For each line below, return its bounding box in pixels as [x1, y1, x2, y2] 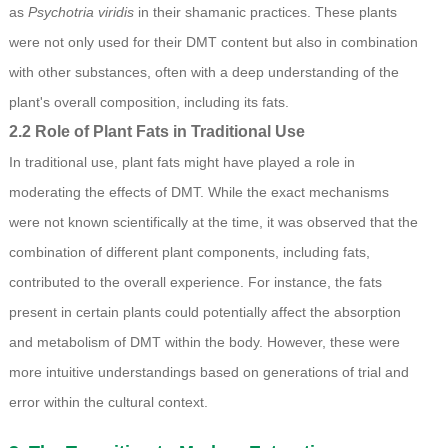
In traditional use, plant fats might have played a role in [8, 154, 355, 171]
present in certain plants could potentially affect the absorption [8, 304, 401, 321]
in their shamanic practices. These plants [133, 4, 397, 21]
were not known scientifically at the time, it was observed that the [8, 214, 418, 231]
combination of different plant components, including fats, [8, 244, 370, 261]
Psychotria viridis [27, 4, 134, 21]
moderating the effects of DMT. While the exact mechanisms [8, 184, 389, 201]
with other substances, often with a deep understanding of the [8, 64, 399, 81]
